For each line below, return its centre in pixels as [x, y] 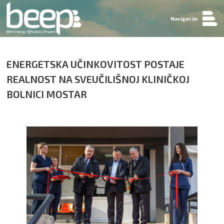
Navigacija [184, 19]
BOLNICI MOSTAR [47, 94]
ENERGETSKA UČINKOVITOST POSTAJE [96, 64]
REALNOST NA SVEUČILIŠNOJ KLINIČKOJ [98, 79]
